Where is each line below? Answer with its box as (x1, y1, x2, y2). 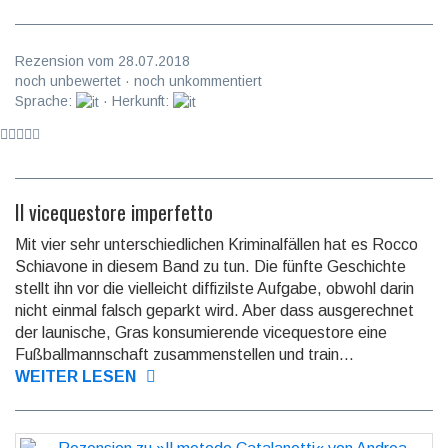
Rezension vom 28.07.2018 (15, 53, 190, 70)
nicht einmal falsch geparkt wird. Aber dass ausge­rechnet (15, 302, 414, 320)
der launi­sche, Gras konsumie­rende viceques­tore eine (15, 324, 387, 342)
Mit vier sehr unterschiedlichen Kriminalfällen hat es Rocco (15, 236, 418, 254)
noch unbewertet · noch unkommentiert (15, 73, 262, 90)
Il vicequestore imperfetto (15, 197, 213, 228)
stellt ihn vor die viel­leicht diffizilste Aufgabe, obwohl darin (15, 280, 414, 298)
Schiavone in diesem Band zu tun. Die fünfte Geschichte (15, 258, 406, 276)
